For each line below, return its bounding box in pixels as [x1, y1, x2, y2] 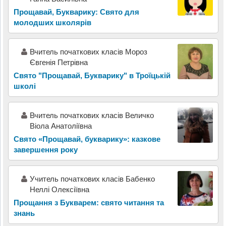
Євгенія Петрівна [29, 58, 88, 67]
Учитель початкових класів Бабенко [29, 175, 155, 184]
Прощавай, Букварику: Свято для [13, 8, 139, 17]
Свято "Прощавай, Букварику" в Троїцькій [13, 71, 171, 80]
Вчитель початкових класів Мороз [29, 47, 147, 56]
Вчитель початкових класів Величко [29, 111, 154, 120]
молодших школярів [13, 18, 91, 27]
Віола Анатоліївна [29, 122, 92, 131]
